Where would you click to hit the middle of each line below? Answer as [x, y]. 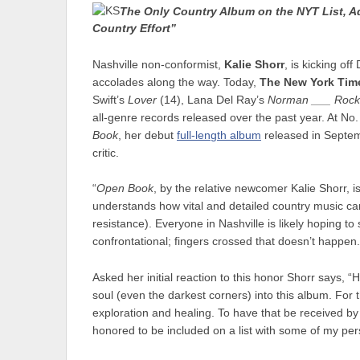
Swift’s [110, 100]
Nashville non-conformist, [158, 64]
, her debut [147, 135]
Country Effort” [134, 29]
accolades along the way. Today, [176, 82]
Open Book [125, 189]
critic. [106, 153]
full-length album [219, 135]
